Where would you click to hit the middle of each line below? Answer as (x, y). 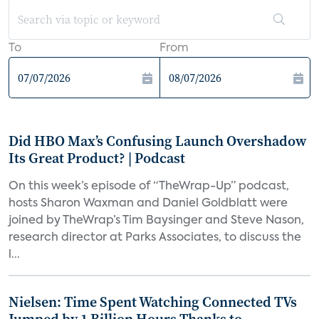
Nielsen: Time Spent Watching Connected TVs (153, 302)
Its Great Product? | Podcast (97, 158)
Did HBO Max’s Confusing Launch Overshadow (158, 141)
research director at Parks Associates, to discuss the (155, 238)
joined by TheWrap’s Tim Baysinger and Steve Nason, (156, 221)
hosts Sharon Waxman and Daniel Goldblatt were (148, 204)
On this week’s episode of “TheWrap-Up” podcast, (149, 187)
